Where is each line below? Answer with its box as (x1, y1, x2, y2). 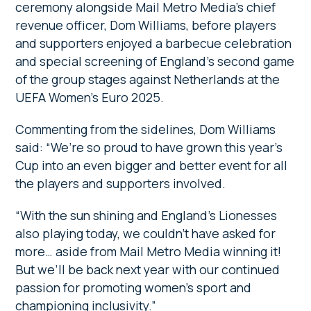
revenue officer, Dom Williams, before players (15, 17, 277, 34)
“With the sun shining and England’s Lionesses (15, 207, 278, 224)
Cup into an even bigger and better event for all (15, 157, 288, 174)
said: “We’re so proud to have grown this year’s (15, 139, 283, 156)
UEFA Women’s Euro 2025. (15, 89, 165, 106)
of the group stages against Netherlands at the (15, 71, 280, 88)
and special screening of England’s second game (15, 53, 295, 70)
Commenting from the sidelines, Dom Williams (15, 121, 276, 138)
